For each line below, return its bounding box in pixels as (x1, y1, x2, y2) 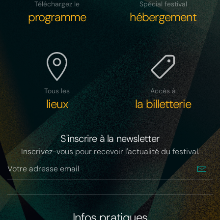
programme (27, 9, 86, 25)
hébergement (130, 9, 197, 25)
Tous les (44, 86, 70, 96)
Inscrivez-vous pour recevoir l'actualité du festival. (21, 146, 199, 157)
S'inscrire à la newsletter (60, 132, 160, 145)
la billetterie (135, 96, 192, 112)
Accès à (150, 86, 176, 96)
